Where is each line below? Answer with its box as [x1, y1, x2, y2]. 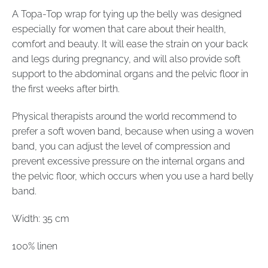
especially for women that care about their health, [12, 23, 226, 35]
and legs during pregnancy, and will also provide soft [12, 53, 240, 65]
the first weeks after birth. [12, 83, 120, 95]
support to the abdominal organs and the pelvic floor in [12, 68, 248, 80]
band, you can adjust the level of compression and [12, 140, 230, 152]
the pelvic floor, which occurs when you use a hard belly [12, 170, 254, 182]
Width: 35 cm [12, 212, 69, 224]
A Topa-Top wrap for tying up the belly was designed [12, 8, 242, 20]
